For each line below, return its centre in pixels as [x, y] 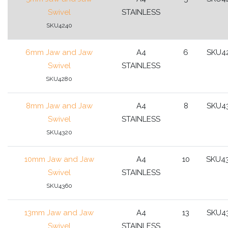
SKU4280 [59, 79]
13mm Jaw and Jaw [59, 212]
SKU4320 [59, 132]
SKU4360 [59, 186]
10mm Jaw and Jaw [59, 159]
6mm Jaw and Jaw [59, 52]
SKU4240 [59, 25]
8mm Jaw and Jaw [59, 106]
